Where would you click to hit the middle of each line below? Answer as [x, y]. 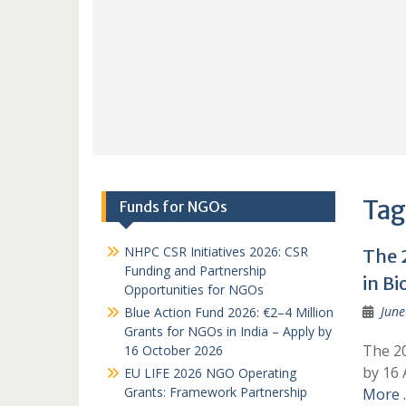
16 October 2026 [174, 350]
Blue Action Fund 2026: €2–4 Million [229, 312]
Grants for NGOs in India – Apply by [228, 331]
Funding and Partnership [195, 271]
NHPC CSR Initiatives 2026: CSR [216, 251]
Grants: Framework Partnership [216, 392]
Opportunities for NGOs [194, 290]
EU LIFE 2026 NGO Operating [210, 373]
